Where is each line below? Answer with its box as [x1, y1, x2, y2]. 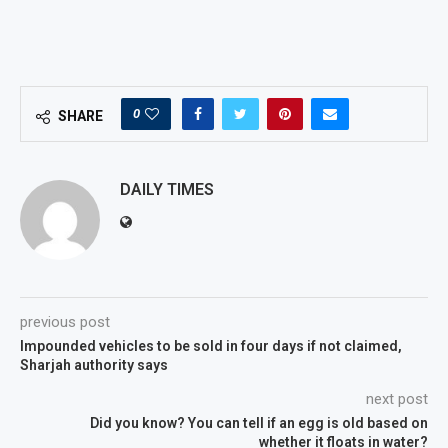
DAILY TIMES [120, 180, 214, 200]
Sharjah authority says [20, 357, 168, 374]
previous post [20, 313, 110, 332]
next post [366, 390, 428, 409]
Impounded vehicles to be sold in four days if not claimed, [20, 338, 402, 355]
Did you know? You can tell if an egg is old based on [90, 415, 428, 432]
